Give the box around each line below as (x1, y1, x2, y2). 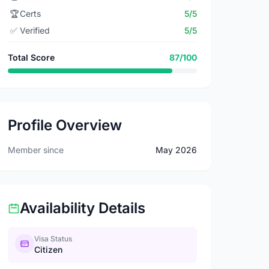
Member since (8, 145, 64, 155)
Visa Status (34, 234, 73, 243)
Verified (20, 25, 50, 35)
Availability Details (20, 199, 146, 217)
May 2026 (155, 145, 197, 155)
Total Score (8, 52, 55, 62)
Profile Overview (8, 116, 122, 134)
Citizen (34, 244, 63, 255)
